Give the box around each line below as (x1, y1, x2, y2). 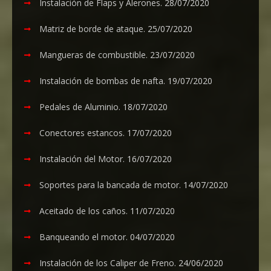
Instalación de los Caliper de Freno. (39, 256, 176, 269)
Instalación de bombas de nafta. (39, 74, 165, 87)
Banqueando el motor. (39, 230, 128, 243)
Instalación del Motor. (39, 152, 125, 165)
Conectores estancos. (39, 126, 125, 139)
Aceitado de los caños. (39, 204, 128, 217)
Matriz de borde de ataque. (39, 22, 145, 34)
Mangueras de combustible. (39, 48, 148, 60)
